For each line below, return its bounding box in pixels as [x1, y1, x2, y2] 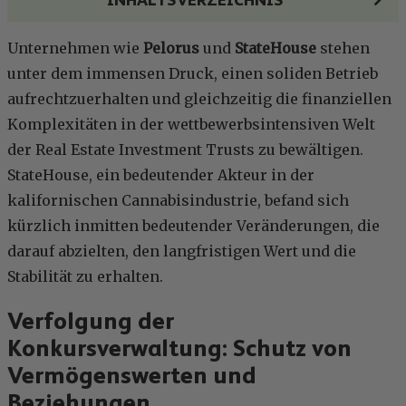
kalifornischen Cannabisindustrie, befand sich [7, 191, 349, 210]
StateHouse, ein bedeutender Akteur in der [7, 166, 314, 185]
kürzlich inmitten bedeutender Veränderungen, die [7, 217, 380, 236]
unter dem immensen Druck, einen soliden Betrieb [7, 64, 378, 83]
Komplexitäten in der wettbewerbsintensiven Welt [7, 115, 375, 134]
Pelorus [143, 39, 199, 58]
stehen [316, 39, 370, 58]
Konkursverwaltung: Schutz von [7, 334, 352, 362]
